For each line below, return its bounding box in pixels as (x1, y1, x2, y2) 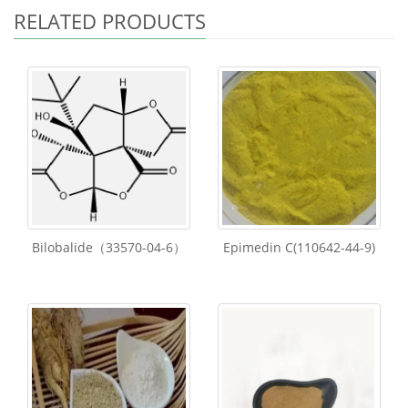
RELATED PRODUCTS (14, 7, 206, 36)
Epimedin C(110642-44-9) (223, 239, 375, 257)
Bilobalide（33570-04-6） (32, 239, 186, 257)
